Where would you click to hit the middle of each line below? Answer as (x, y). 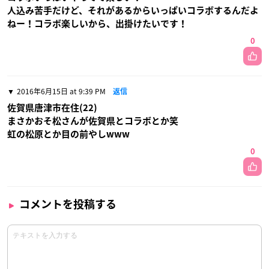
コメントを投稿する (68, 204)
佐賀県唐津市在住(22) (52, 108)
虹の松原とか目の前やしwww (68, 134)
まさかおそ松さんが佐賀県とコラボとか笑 (93, 121)
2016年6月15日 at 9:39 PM (61, 92)
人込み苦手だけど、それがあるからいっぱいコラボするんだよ (133, 11)
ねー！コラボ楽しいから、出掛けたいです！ (97, 24)
